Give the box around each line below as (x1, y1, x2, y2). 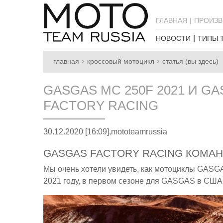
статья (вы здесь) (162, 58, 219, 65)
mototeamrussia (111, 127, 167, 136)
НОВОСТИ (156, 34, 191, 42)
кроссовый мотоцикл (87, 58, 154, 65)
